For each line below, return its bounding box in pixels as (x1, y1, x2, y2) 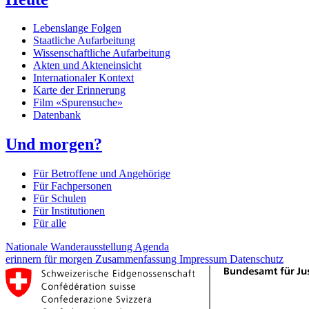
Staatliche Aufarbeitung (33, 34, 135, 47)
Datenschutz (230, 253, 283, 266)
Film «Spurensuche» (33, 97, 123, 109)
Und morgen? (6, 135, 102, 154)
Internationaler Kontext (33, 72, 134, 84)
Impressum (179, 253, 230, 266)
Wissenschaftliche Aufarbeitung (33, 47, 170, 59)
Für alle (33, 217, 66, 230)
